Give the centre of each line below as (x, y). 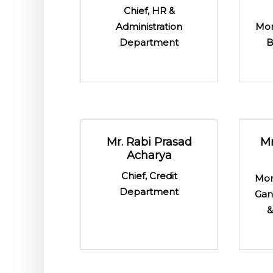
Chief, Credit (149, 175)
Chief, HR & (149, 10)
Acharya (149, 155)
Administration (149, 26)
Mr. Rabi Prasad (149, 142)
